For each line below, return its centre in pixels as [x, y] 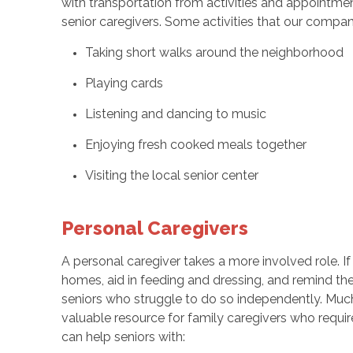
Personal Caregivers [154, 229]
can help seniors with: [124, 337]
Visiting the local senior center [171, 176]
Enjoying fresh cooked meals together [195, 145]
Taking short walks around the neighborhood [214, 53]
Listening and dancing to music [175, 114]
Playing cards [124, 84]
